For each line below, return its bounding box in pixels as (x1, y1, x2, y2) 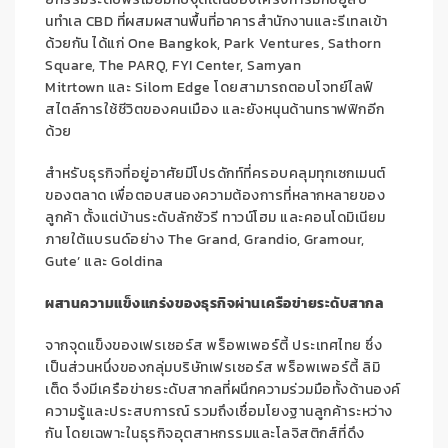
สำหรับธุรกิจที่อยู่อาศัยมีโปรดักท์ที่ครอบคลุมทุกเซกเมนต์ (45, 163, 386, 185)
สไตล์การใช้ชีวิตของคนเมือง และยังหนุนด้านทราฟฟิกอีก (45, 99, 385, 121)
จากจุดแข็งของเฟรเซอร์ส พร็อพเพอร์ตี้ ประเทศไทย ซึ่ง (45, 335, 382, 357)
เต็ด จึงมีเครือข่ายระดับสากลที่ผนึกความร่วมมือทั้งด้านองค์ (45, 379, 401, 401)
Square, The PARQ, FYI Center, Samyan (45, 55, 301, 77)
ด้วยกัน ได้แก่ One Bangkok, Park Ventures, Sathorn (45, 33, 381, 55)
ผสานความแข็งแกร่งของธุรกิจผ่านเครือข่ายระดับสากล (45, 293, 383, 315)
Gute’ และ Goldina (45, 251, 164, 273)
